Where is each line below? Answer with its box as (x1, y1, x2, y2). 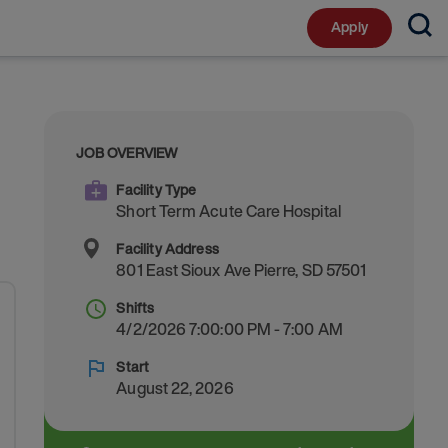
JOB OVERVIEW (76, 142, 179, 163)
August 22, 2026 (116, 376, 234, 400)
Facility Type (116, 179, 197, 200)
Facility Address (116, 238, 219, 259)
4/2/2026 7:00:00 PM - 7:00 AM (116, 317, 343, 341)
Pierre (253, 258, 296, 282)
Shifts (116, 297, 155, 318)
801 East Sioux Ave (116, 258, 251, 282)
